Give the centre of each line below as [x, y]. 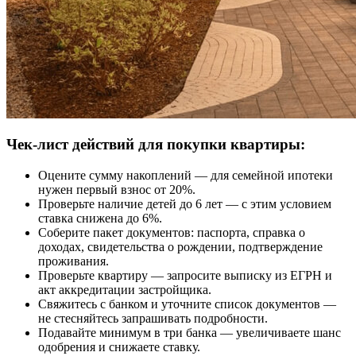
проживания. [74, 261]
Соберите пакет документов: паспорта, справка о [172, 233]
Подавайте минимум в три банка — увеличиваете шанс [190, 333]
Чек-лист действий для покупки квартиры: [156, 145]
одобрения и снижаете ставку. [119, 347]
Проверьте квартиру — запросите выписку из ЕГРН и [185, 276]
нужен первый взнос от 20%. [117, 190]
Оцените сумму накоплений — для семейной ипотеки [186, 176]
